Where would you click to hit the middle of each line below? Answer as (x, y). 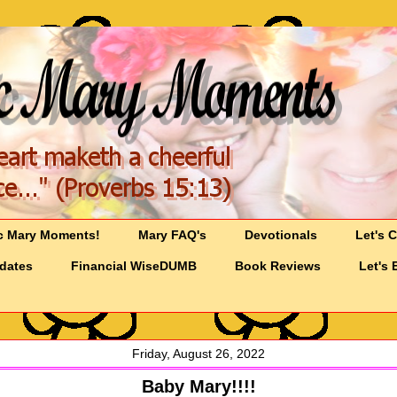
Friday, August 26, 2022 (198, 354)
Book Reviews (278, 266)
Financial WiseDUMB (134, 266)
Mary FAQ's (173, 235)
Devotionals (281, 235)
